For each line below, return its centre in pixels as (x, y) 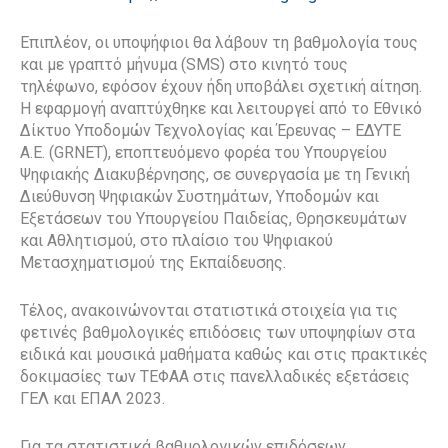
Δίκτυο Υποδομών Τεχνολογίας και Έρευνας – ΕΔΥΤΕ (210, 130)
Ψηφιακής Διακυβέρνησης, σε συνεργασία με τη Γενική (215, 174)
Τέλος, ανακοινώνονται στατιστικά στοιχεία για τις (209, 310)
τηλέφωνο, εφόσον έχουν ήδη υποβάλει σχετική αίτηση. (221, 86)
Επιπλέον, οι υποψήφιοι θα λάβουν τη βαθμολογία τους (219, 42)
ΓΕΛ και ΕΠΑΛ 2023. (92, 398)
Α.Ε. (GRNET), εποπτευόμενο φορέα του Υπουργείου (203, 152)
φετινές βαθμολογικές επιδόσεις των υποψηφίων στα (217, 332)
